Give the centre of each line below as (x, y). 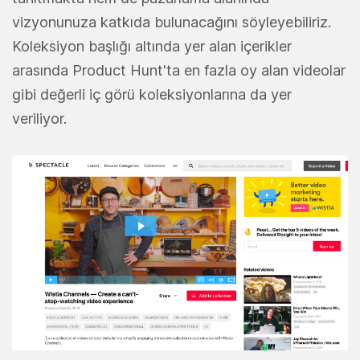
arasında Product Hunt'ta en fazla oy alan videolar (179, 71)
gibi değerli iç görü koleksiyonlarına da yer (152, 95)
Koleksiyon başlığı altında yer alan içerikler (152, 47)
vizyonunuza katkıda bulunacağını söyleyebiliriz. (172, 22)
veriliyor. (41, 119)
